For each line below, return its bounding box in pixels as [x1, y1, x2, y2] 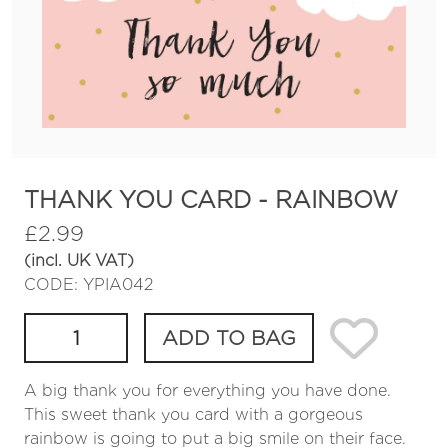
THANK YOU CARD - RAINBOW [24, 185, 398, 214]
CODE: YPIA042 [24, 275, 153, 294]
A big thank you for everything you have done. [24, 381, 391, 400]
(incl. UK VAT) [24, 251, 134, 270]
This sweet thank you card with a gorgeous [24, 405, 363, 424]
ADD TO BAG [162, 326, 296, 350]
